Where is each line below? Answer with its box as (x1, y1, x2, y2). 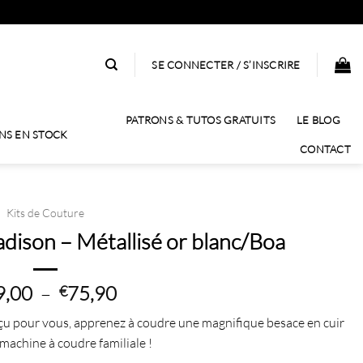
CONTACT (300, 143, 351, 156)
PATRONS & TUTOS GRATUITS (126, 113, 276, 126)
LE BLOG (297, 113, 340, 126)
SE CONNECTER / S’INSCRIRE (152, 58, 301, 71)
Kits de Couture (6, 206, 84, 220)
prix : (115, 318, 157, 344)
